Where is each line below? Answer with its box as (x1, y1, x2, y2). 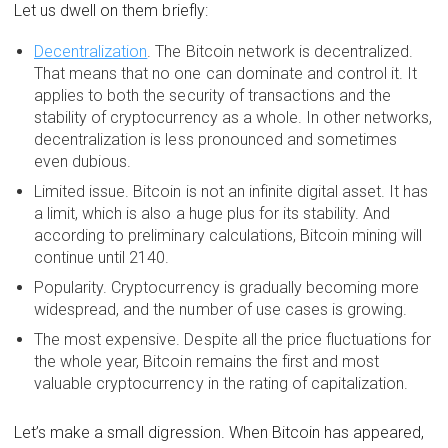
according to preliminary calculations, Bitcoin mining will (34, 226, 423, 246)
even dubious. (34, 152, 132, 172)
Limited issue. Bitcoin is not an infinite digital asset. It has (34, 182, 429, 202)
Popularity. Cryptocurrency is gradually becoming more (34, 278, 420, 298)
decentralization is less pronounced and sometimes (34, 130, 398, 150)
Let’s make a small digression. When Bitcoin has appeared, (14, 423, 425, 443)
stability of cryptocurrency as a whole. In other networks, (34, 108, 433, 128)
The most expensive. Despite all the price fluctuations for (34, 330, 432, 350)
